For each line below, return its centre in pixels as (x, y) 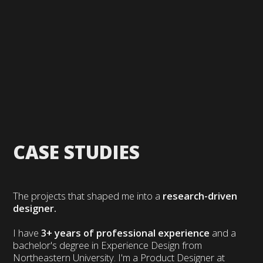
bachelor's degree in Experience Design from (108, 245)
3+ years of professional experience (126, 233)
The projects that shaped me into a (88, 196)
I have (27, 233)
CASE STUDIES (77, 152)
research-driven (200, 196)
